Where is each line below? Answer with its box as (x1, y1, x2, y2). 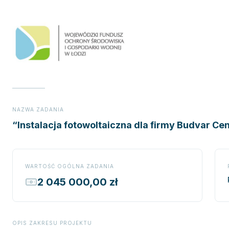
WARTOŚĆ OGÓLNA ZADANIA (25, 163, 114, 169)
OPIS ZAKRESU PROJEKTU (12, 220, 92, 226)
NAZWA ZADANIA (12, 106, 64, 112)
